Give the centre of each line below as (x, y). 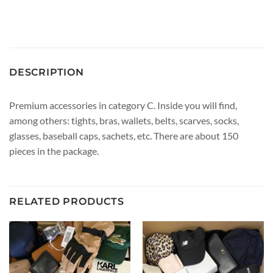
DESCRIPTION (47, 72)
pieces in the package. (54, 151)
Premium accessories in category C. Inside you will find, (123, 105)
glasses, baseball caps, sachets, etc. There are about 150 (124, 135)
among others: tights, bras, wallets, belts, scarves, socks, (124, 120)
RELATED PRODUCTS (67, 201)
